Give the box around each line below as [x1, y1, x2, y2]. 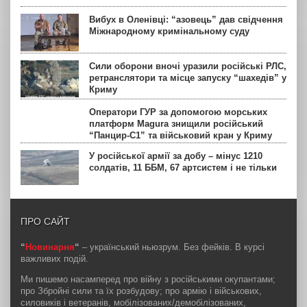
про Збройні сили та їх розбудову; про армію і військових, [21, 285, 262, 296]
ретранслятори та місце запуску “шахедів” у [89, 72, 286, 83]
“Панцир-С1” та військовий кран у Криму [89, 130, 272, 140]
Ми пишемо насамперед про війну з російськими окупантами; [21, 273, 275, 284]
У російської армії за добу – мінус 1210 [89, 150, 262, 161]
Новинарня [25, 241, 75, 252]
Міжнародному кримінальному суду [89, 25, 249, 36]
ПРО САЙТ [21, 215, 70, 227]
